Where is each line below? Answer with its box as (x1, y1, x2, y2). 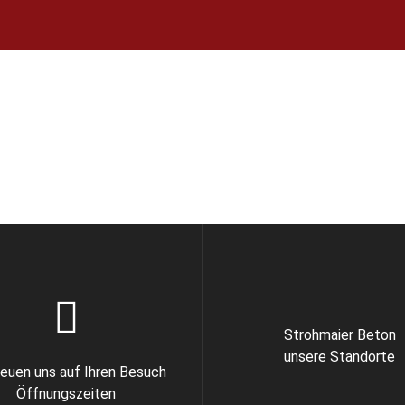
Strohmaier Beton (283, 326, 396, 344)
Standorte (330, 348, 396, 365)
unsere (284, 348, 331, 365)
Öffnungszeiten (16, 385, 117, 402)
